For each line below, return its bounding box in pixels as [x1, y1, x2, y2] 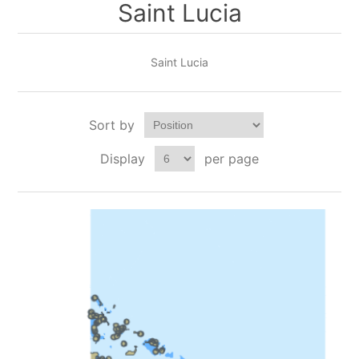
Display [100, 151, 145, 167]
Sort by [89, 117, 135, 133]
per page [204, 151, 259, 167]
